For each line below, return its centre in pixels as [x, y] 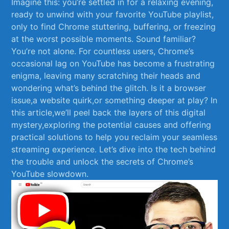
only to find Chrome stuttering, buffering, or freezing [114, 27]
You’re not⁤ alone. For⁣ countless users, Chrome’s [103, 51]
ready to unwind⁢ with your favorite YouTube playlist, [113, 15]
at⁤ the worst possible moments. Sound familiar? [104, 39]
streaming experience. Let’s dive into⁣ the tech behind [114, 150]
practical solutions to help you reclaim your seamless [114, 137]
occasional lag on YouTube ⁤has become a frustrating [113, 64]
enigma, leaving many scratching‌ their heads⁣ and [106, 76]
